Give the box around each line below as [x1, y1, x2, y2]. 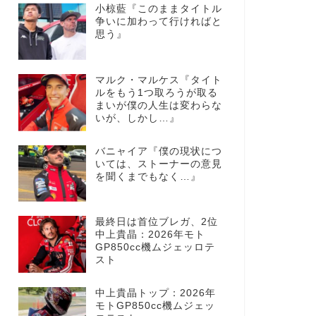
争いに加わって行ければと [95, 16, 222, 28]
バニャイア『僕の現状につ [95, 145, 222, 157]
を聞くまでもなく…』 [95, 171, 201, 182]
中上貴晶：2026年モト [95, 229, 205, 241]
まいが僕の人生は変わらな [95, 99, 222, 111]
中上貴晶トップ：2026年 [95, 287, 216, 298]
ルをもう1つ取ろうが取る [95, 87, 218, 98]
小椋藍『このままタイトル [95, 4, 222, 15]
